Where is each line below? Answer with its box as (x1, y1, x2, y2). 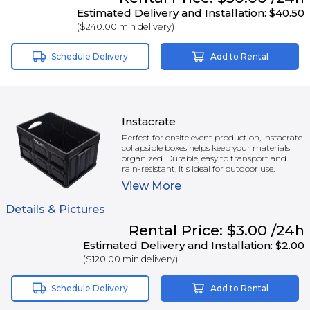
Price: (177, 221, 227, 239)
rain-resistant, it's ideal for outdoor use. (122, 163, 275, 174)
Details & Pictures (6, 202, 105, 216)
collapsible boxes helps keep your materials (122, 143, 290, 154)
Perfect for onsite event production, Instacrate (122, 132, 302, 143)
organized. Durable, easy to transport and (122, 153, 286, 164)
